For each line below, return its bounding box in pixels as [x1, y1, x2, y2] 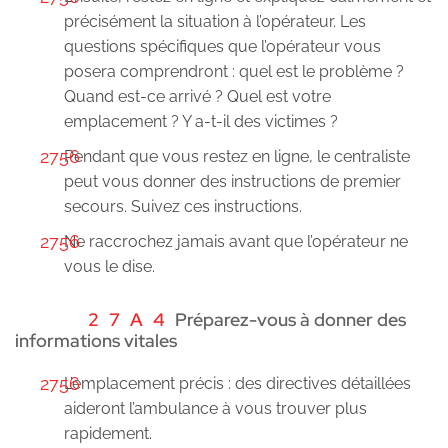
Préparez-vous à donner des [175, 307, 406, 331]
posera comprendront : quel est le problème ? [64, 61, 404, 81]
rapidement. [64, 423, 152, 443]
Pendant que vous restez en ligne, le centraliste [64, 146, 410, 166]
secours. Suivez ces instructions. [64, 196, 302, 216]
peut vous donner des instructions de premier [64, 171, 401, 191]
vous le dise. [64, 256, 155, 276]
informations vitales [15, 328, 177, 352]
